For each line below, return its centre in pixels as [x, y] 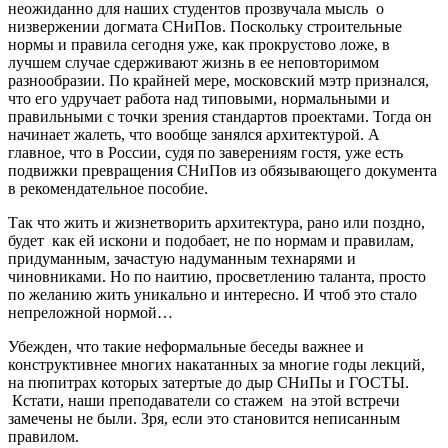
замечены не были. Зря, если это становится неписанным [204, 418]
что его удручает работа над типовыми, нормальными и [199, 98]
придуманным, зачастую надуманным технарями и [182, 258]
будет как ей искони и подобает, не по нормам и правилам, [211, 240]
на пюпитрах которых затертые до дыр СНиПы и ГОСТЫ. [210, 382]
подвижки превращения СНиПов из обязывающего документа [222, 170]
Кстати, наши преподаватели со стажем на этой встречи [204, 400]
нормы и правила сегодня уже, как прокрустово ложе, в [199, 44]
